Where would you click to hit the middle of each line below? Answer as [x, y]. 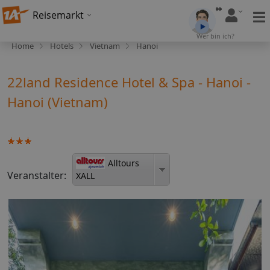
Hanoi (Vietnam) [58, 102]
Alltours [124, 163]
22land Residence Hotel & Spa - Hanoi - [129, 82]
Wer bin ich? [215, 36]
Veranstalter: [37, 175]
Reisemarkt [58, 15]
